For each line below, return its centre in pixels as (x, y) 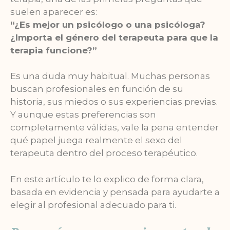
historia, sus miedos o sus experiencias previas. (114, 102)
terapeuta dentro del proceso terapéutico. (104, 153)
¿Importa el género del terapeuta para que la (114, 37)
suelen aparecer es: (54, 12)
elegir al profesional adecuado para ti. (93, 205)
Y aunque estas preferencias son (83, 115)
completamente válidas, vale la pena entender (114, 128)
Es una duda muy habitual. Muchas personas (110, 76)
